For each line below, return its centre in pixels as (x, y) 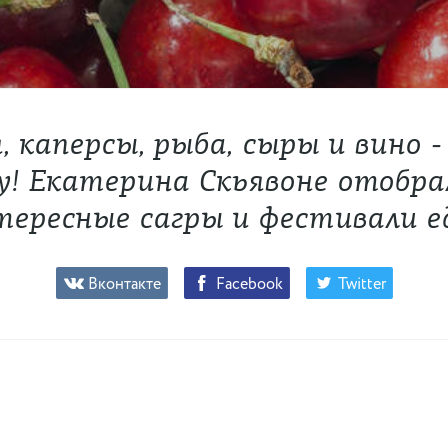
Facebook (249, 284)
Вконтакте (124, 284)
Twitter (361, 284)
